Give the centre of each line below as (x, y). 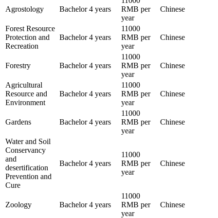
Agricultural (24, 85)
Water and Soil (28, 141)
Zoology (18, 204)
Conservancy (26, 150)
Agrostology (25, 9)
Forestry (18, 65)
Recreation (22, 46)
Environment (25, 102)
